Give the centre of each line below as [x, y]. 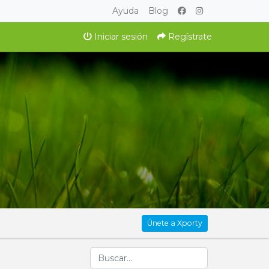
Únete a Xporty [175, 223]
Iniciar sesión [120, 36]
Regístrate [189, 36]
